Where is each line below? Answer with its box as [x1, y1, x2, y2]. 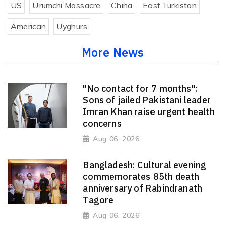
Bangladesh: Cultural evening [83, 159, 207, 171]
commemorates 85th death [83, 171, 200, 183]
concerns [83, 118, 122, 130]
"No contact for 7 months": [83, 83, 198, 95]
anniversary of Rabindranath [83, 182, 203, 195]
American [11, 21, 46, 31]
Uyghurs [56, 21, 87, 31]
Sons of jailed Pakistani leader [83, 94, 211, 106]
